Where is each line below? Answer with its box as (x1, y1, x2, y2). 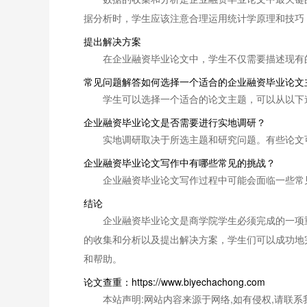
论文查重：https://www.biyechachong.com (84, 275, 265, 288)
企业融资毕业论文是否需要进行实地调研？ (84, 115, 266, 129)
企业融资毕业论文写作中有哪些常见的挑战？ (84, 156, 275, 169)
